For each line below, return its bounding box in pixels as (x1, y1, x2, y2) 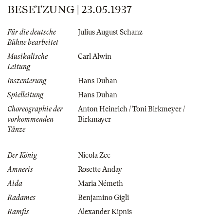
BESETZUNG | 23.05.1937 (7, 3, 132, 16)
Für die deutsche (7, 28, 56, 36)
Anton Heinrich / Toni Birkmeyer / (78, 105, 185, 113)
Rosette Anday (78, 165, 122, 174)
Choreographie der (7, 105, 63, 113)
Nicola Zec (78, 151, 110, 160)
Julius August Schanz (78, 28, 143, 36)
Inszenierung (7, 77, 46, 85)
